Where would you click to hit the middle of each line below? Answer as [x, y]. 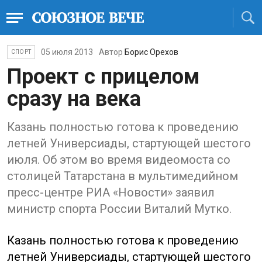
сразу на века [74, 99]
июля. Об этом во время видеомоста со [119, 160]
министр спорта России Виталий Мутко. [119, 209]
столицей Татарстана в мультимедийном [123, 176]
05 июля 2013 [67, 52]
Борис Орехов [151, 52]
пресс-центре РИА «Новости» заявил [111, 192]
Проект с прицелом [103, 77]
